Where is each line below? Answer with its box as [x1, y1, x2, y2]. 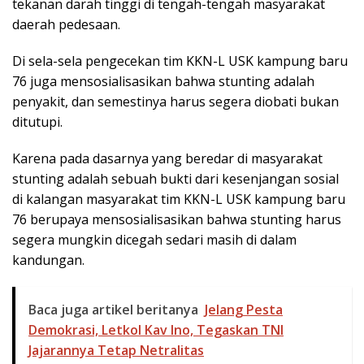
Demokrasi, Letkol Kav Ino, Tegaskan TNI [28, 321, 284, 340]
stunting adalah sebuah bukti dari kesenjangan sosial [12, 170, 339, 188]
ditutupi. [12, 113, 63, 132]
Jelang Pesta [205, 301, 283, 319]
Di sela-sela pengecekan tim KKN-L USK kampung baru [12, 52, 348, 71]
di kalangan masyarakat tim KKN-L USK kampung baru [12, 190, 345, 209]
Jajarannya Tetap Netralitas [28, 341, 204, 360]
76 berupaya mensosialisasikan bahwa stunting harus [12, 210, 341, 229]
